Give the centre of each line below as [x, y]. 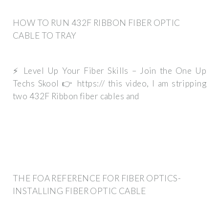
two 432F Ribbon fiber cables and [76, 96]
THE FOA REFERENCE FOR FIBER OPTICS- [97, 178]
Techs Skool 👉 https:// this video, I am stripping [109, 84]
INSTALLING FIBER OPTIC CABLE [79, 191]
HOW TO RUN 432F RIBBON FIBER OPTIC [97, 22]
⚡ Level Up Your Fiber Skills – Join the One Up [109, 71]
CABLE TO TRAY [45, 35]
